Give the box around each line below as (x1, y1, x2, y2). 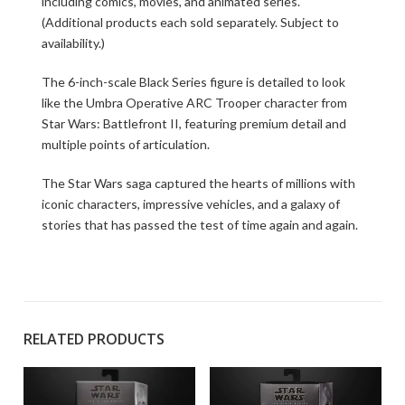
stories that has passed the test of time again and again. (42, 217, 358, 232)
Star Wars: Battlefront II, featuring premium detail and (42, 116, 346, 131)
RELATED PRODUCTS (24, 329, 165, 349)
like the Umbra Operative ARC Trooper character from (42, 95, 347, 110)
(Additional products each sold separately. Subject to (42, 14, 339, 30)
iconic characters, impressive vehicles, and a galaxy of (42, 196, 340, 212)
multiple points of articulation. (42, 137, 210, 152)
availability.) (42, 35, 105, 51)
